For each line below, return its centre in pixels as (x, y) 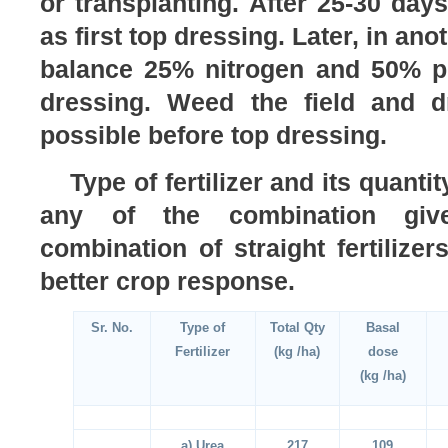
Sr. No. (112, 328)
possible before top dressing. (213, 136)
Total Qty (297, 328)
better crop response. (167, 281)
